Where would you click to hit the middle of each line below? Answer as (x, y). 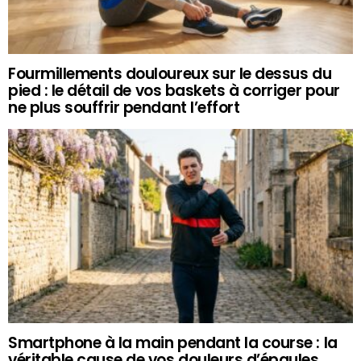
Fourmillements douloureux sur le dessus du (170, 73)
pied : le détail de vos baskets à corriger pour (174, 90)
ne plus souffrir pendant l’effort (124, 107)
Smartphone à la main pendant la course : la (173, 343)
